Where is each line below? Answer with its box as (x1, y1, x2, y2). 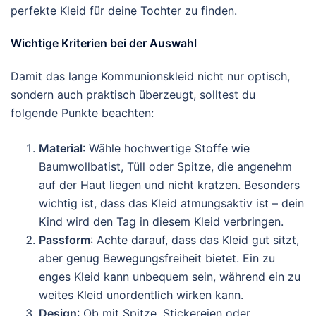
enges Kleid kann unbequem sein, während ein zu (39, 269, 300, 284)
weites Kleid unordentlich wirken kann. (39, 288, 243, 302)
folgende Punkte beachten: (11, 106, 154, 120)
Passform (39, 233, 90, 247)
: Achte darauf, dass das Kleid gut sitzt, (90, 233, 299, 247)
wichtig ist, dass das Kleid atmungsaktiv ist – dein (39, 196, 304, 210)
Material (39, 141, 83, 155)
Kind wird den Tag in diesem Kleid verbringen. (39, 214, 284, 229)
